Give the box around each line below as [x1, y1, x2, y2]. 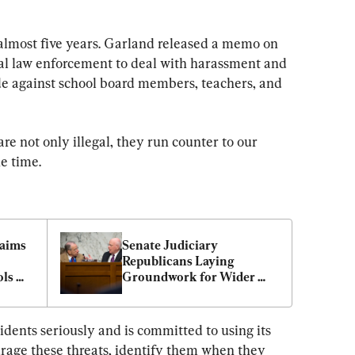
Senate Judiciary [122, 238, 218, 254]
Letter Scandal [122, 301, 205, 317]
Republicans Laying [122, 254, 235, 269]
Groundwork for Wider [122, 269, 255, 285]
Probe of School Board [122, 285, 250, 301]
